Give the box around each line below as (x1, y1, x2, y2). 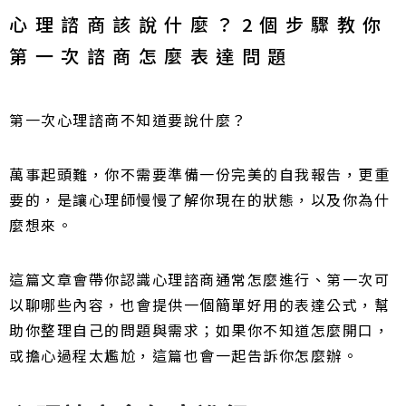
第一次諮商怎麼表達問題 (9, 43, 294, 69)
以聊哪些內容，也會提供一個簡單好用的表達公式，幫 (9, 294, 390, 316)
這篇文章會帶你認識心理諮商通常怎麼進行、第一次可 (9, 268, 390, 291)
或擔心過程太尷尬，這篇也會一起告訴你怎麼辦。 (9, 344, 358, 367)
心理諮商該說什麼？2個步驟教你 (9, 11, 389, 37)
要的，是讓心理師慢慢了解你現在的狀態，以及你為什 (9, 188, 390, 211)
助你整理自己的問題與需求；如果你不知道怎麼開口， (9, 319, 390, 342)
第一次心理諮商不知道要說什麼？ (9, 109, 247, 131)
